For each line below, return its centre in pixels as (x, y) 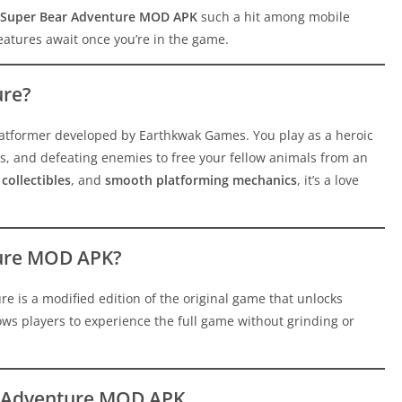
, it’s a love (328, 180)
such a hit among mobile (274, 17)
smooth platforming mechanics (201, 180)
